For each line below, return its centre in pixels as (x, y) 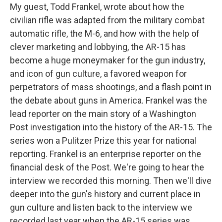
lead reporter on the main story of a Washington (103, 114)
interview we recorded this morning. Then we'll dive (111, 181)
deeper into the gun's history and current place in (105, 194)
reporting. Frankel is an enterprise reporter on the (106, 154)
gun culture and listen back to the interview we (101, 208)
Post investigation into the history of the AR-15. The (111, 127)
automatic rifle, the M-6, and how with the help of (105, 34)
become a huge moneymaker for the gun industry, (108, 60)
